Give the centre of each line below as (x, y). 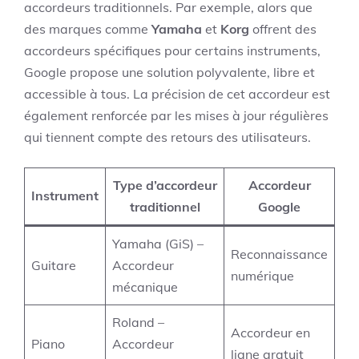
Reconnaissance (279, 254)
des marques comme (88, 29)
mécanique (145, 287)
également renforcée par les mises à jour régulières (176, 115)
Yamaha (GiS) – (158, 244)
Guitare (54, 265)
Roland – (138, 322)
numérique (262, 276)
